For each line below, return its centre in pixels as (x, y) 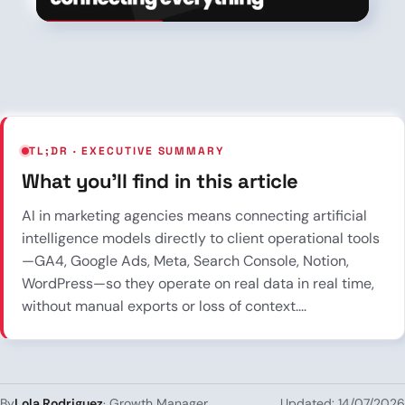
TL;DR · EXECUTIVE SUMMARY (127, 151)
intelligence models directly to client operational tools (201, 238)
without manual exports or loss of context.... (164, 306)
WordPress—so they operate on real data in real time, (198, 283)
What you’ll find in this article (160, 180)
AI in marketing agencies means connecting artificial (194, 215)
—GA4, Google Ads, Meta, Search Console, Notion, (185, 260)
